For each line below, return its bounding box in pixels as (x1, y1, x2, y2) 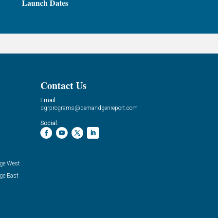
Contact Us (40, 78, 87, 92)
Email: (40, 96, 57, 104)
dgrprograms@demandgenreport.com (40, 104, 138, 111)
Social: (40, 119, 59, 127)
